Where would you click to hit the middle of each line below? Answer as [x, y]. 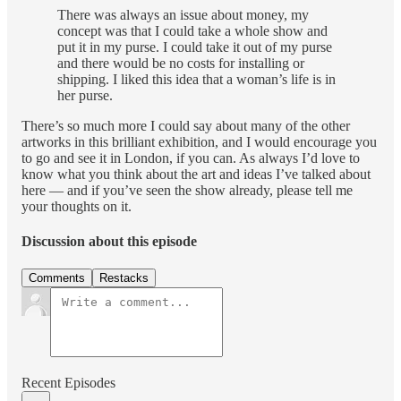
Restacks [124, 278]
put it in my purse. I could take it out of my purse [195, 47]
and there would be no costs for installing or [181, 63]
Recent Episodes [68, 383]
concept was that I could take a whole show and [192, 30]
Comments [57, 278]
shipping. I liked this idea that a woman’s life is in [196, 79]
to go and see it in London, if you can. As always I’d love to [191, 158]
